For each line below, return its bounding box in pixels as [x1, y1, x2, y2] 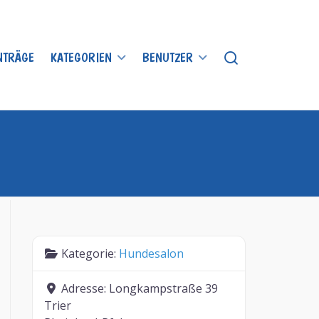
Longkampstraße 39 [109, 281, 219, 296]
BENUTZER [142, 50, 193, 65]
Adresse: [61, 281, 110, 296]
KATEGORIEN [51, 50, 112, 65]
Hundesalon [119, 246, 184, 261]
